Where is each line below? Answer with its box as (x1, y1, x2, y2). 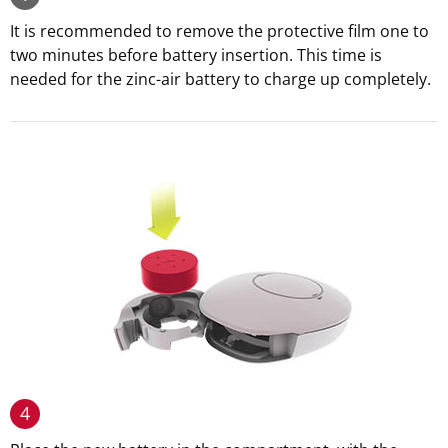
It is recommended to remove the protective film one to (10, 20, 429, 42)
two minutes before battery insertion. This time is (10, 44, 382, 66)
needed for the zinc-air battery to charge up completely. (10, 68, 431, 90)
